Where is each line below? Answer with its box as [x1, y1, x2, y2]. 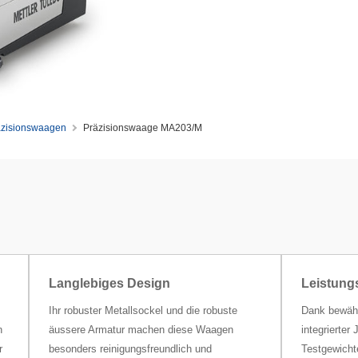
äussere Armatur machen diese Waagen [48, 324, 233, 336]
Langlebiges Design [48, 276, 170, 291]
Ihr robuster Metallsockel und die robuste [48, 304, 237, 317]
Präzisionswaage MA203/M [82, 122, 202, 133]
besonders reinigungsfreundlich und [48, 343, 212, 356]
